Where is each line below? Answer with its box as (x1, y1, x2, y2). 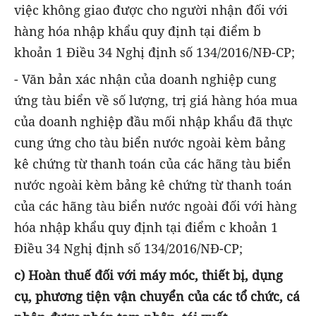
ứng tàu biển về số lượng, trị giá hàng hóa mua (14, 91, 298, 109)
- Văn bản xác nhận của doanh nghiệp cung (14, 70, 276, 87)
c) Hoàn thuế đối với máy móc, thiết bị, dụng (14, 267, 283, 284)
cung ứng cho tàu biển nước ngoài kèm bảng (14, 133, 286, 151)
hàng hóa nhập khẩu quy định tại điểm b (14, 22, 261, 39)
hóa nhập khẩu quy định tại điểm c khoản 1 (14, 218, 278, 236)
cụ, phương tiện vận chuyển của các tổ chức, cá (14, 288, 300, 305)
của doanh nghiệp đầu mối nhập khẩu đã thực (14, 112, 293, 130)
